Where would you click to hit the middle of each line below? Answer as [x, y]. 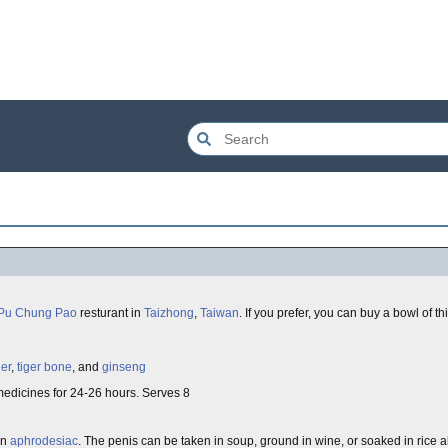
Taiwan [219, 313]
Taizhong [169, 313]
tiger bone [44, 367]
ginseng [124, 367]
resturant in [110, 313]
